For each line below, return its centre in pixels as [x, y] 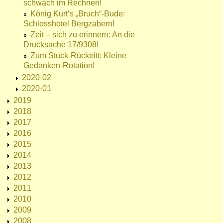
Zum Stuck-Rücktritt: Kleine [78, 56]
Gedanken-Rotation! [59, 66]
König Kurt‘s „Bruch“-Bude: [78, 14]
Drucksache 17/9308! [61, 45]
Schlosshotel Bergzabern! [69, 24]
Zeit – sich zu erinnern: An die [83, 35]
